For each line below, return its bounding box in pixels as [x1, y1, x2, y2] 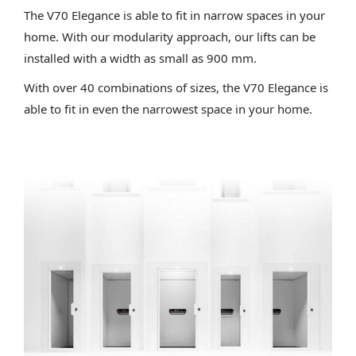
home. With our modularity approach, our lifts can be [23, 29, 315, 45]
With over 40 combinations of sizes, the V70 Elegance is [23, 79, 328, 96]
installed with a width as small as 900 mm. [23, 50, 257, 67]
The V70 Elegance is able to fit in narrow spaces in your [23, 7, 325, 24]
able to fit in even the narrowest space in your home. [23, 101, 312, 118]
